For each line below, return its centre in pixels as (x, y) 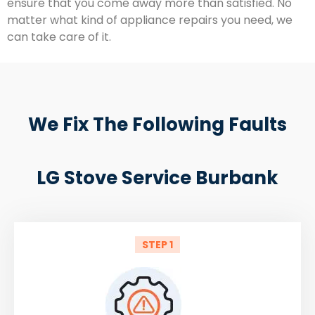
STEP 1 (157, 245)
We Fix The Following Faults (157, 125)
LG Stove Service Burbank (157, 178)
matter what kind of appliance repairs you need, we (150, 20)
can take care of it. (59, 37)
